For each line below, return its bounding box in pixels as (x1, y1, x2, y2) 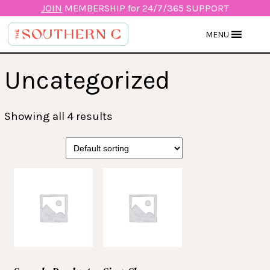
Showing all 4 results (4, 110, 113, 123)
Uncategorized (4, 65, 171, 95)
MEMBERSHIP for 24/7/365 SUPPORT (62, 2, 229, 14)
